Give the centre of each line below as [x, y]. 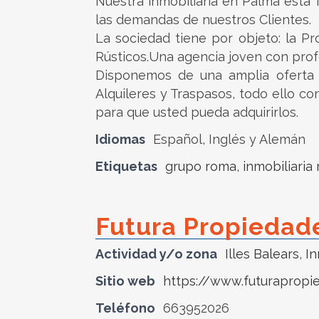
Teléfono [125, 308]
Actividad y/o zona [156, 254]
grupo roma [201, 166]
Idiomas [120, 139]
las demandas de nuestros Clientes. [203, 20]
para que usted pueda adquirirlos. [197, 112]
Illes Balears [262, 254]
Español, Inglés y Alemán [229, 139]
